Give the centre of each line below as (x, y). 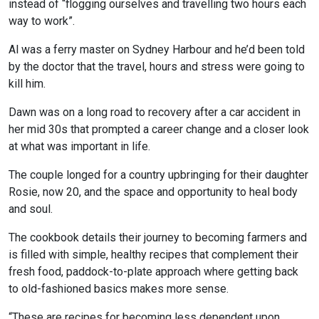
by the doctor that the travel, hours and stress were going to (157, 67)
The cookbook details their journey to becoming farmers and (158, 238)
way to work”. (42, 21)
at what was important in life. (79, 147)
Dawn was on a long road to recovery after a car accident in (155, 113)
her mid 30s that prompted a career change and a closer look (159, 130)
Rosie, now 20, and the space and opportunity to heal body (153, 192)
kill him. (27, 84)
